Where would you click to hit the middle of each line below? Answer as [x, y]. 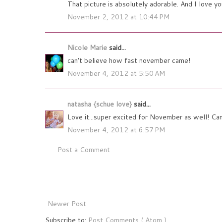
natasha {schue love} [101, 104]
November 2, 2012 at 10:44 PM [118, 17]
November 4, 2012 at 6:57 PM [116, 130]
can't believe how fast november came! [129, 61]
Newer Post [67, 204]
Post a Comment [84, 150]
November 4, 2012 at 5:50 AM [116, 74]
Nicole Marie [88, 48]
